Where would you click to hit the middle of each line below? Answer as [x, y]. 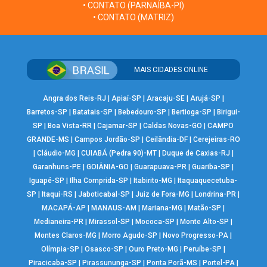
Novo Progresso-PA [196, 236]
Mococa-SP [155, 222]
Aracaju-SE [165, 99]
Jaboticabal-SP [104, 195]
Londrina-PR [216, 195]
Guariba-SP [211, 167]
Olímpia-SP [60, 249]
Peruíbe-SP [203, 249]
